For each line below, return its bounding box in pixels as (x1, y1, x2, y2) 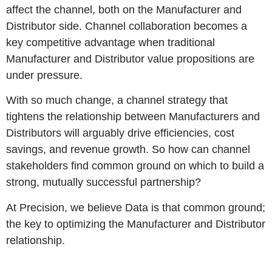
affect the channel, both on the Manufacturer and (6, 4, 242, 16)
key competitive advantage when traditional (6, 36, 215, 49)
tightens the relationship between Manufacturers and (6, 110, 260, 123)
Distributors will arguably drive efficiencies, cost (6, 127, 234, 140)
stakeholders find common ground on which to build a (6, 160, 264, 172)
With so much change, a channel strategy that (6, 94, 228, 107)
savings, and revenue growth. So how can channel (6, 143, 250, 156)
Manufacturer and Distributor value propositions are (6, 53, 254, 65)
